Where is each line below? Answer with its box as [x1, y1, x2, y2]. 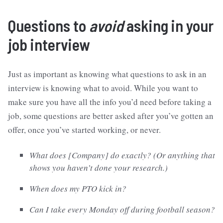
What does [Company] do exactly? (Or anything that [29, 149, 215, 161]
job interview [8, 35, 90, 54]
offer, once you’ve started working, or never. [8, 123, 161, 135]
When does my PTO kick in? [29, 182, 126, 194]
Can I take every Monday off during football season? [29, 203, 215, 215]
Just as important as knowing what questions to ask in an [8, 68, 207, 80]
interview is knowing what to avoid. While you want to [8, 82, 198, 94]
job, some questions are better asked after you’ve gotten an [8, 110, 214, 121]
